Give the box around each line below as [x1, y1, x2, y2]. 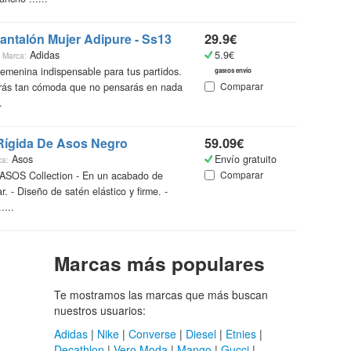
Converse [128, 325, 177, 342]
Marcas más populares [54, 248, 266, 277]
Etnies [226, 325, 257, 342]
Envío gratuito [215, 151, 277, 166]
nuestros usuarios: [54, 302, 147, 318]
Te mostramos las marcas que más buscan [54, 286, 269, 302]
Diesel [186, 325, 217, 342]
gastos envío [215, 65, 252, 74]
